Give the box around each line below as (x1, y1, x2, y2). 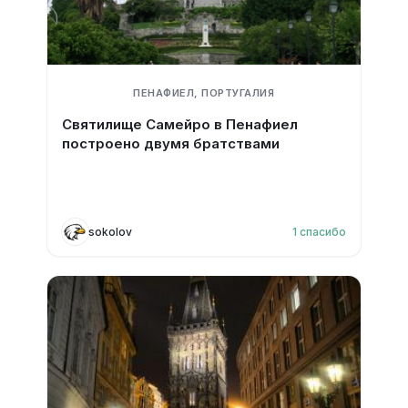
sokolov (87, 224, 132, 239)
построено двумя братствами (61, 135, 280, 152)
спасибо (300, 224, 347, 239)
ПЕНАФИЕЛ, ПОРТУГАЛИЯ (133, 87, 275, 99)
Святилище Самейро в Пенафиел (61, 116, 298, 133)
